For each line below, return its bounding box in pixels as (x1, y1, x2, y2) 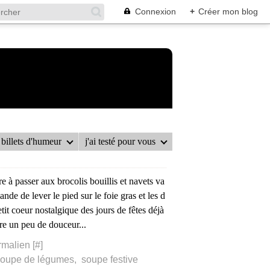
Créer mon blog (198, 7, 258, 16)
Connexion (135, 7, 176, 16)
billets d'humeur (1, 136, 62, 146)
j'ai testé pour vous (85, 136, 156, 146)
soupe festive (81, 254, 138, 265)
